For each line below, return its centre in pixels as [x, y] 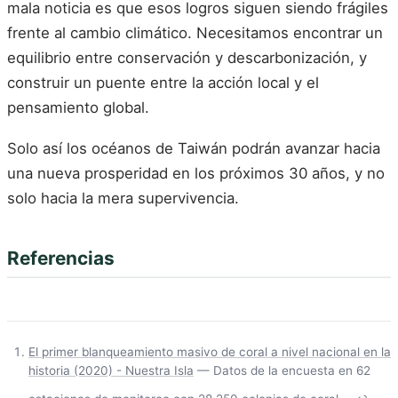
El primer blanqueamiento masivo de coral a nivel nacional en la [210, 352]
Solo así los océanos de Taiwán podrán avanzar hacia [194, 148]
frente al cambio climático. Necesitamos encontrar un [195, 33]
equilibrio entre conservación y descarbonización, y [187, 58]
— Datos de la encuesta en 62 [282, 371]
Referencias [61, 258]
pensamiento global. [78, 108]
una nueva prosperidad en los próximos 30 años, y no [196, 173]
